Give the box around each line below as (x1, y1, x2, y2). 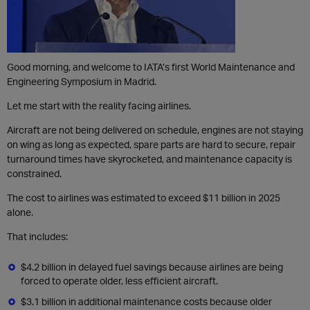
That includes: (7, 230, 68, 242)
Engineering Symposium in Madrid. (7, 75, 156, 87)
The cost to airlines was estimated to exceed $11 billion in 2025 (7, 192, 280, 203)
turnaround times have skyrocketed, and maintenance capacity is (7, 153, 292, 165)
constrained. (7, 167, 62, 179)
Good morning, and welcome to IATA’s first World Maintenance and (7, 61, 295, 73)
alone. (7, 206, 33, 218)
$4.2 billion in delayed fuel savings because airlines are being (21, 261, 283, 273)
